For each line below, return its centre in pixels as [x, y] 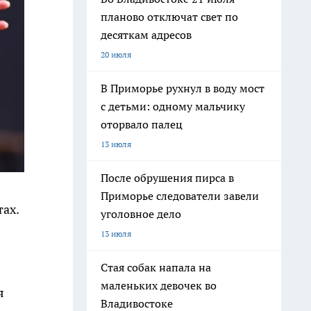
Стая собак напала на [156, 267]
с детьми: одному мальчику [173, 106]
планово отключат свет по [169, 17]
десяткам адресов [146, 35]
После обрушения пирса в [167, 178]
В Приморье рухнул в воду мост [183, 88]
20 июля [116, 54]
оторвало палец [142, 124]
